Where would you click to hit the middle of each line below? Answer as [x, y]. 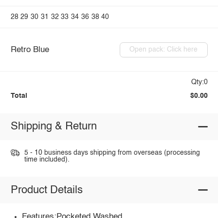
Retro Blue [30, 50]
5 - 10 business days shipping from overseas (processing [112, 153]
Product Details [46, 190]
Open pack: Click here [164, 50]
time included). [47, 159]
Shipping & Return [54, 127]
